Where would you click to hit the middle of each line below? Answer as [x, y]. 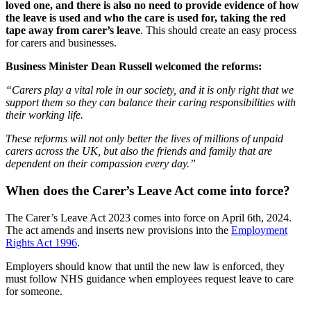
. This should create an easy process [218, 31]
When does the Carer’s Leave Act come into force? [148, 191]
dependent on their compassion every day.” [101, 164]
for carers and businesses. [61, 43]
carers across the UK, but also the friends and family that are [139, 151]
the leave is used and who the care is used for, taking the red [146, 18]
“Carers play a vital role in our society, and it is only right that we [150, 90]
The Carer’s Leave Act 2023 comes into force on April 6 [129, 217]
